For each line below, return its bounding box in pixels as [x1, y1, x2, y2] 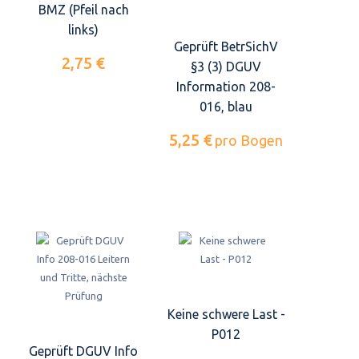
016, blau [200, 99, 252, 114]
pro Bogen [215, 131, 283, 148]
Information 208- [176, 79, 276, 94]
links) [68, 22, 99, 37]
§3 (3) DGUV [191, 58, 261, 74]
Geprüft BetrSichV [174, 38, 278, 54]
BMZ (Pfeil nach [38, 2, 129, 17]
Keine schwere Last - [167, 307, 285, 322]
